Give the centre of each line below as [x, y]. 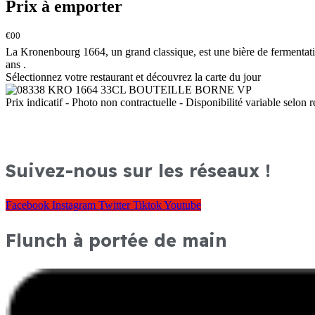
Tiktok [147, 205]
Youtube [182, 205]
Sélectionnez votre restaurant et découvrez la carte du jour [133, 77]
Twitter [114, 205]
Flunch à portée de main [116, 240]
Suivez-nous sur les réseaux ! [138, 170]
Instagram [74, 205]
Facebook [27, 205]
